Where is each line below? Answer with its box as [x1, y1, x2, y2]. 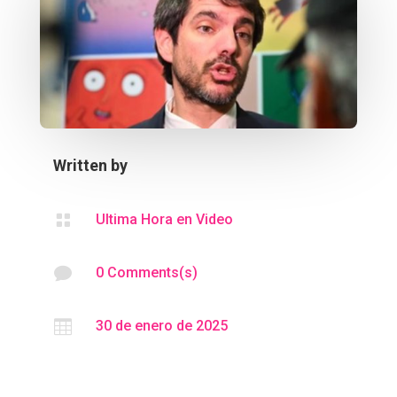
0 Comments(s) [95, 264, 198, 282]
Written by [52, 156, 128, 175]
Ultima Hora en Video [95, 211, 233, 229]
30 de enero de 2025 [95, 317, 228, 335]
